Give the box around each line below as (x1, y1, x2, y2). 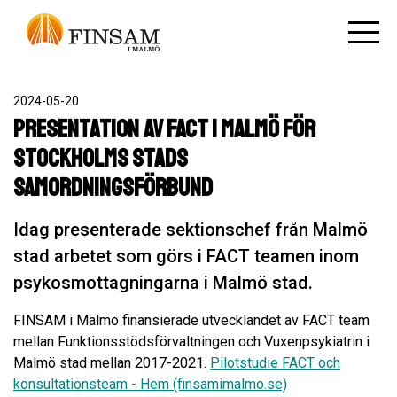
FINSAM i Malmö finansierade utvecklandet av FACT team (13, 312, 370, 329)
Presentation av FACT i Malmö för (13, 113, 315, 144)
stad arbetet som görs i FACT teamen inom (13, 245, 359, 267)
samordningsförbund (13, 172, 213, 203)
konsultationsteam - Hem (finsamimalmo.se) (13, 376, 287, 393)
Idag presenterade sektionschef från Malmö (13, 219, 368, 240)
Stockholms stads (13, 143, 188, 174)
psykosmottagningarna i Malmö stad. (13, 272, 313, 293)
